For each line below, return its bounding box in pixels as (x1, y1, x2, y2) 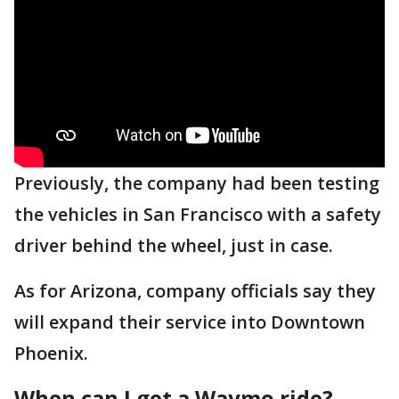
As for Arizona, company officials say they (14, 279, 376, 303)
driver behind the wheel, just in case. (14, 233, 333, 257)
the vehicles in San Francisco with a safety (14, 202, 381, 226)
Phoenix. (14, 341, 88, 365)
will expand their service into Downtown (14, 310, 365, 334)
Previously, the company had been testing (14, 171, 379, 195)
